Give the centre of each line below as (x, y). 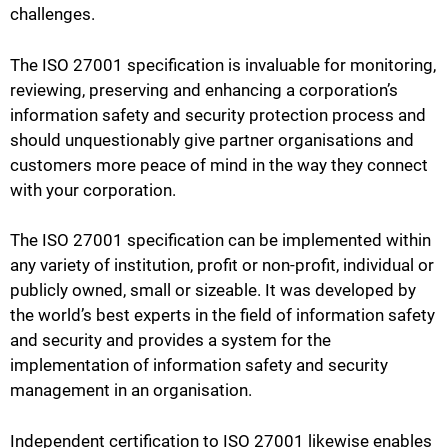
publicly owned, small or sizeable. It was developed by (213, 290)
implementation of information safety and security (199, 365)
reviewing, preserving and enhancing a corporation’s (204, 89)
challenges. (52, 14)
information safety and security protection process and (218, 114)
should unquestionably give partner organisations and (212, 139)
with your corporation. (93, 189)
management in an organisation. (131, 390)
